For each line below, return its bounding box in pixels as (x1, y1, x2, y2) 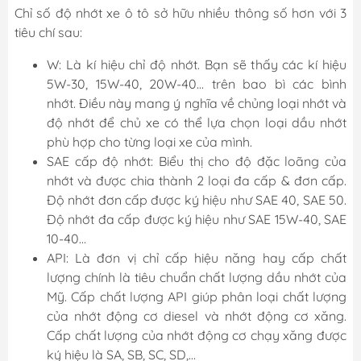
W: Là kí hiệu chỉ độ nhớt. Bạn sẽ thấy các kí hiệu (47, 56, 346, 73)
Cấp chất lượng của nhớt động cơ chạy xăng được (47, 326, 346, 343)
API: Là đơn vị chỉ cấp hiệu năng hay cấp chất (47, 249, 346, 266)
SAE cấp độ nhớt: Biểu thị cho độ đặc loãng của (47, 152, 346, 169)
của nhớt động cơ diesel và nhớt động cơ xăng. (47, 307, 346, 324)
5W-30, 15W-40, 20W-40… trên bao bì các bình (47, 75, 346, 92)
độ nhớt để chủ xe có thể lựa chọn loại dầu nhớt (47, 114, 346, 131)
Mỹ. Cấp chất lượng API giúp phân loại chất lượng (47, 288, 346, 305)
